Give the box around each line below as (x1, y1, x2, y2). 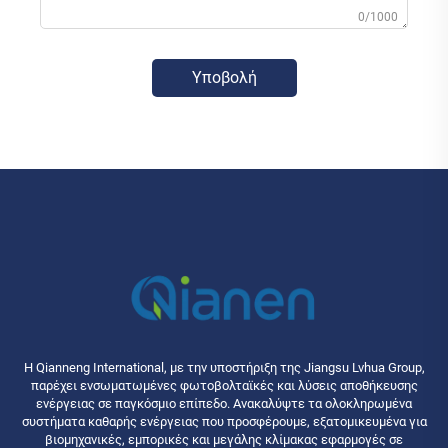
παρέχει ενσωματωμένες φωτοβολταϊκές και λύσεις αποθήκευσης (30, 377, 418, 393)
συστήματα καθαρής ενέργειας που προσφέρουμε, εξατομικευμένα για (21, 413, 427, 429)
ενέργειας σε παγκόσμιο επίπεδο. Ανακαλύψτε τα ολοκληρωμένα (36, 395, 412, 411)
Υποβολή (191, 68, 257, 88)
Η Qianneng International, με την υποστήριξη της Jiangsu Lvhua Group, (23, 359, 425, 375)
